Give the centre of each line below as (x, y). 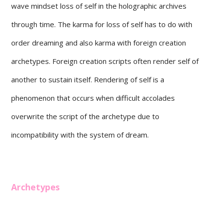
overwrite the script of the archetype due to (85, 116)
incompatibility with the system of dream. (80, 134)
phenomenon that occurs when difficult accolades (93, 98)
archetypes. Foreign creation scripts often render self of (105, 61)
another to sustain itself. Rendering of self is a (88, 79)
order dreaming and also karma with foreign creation (99, 42)
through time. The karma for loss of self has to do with (102, 24)
